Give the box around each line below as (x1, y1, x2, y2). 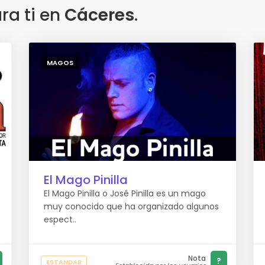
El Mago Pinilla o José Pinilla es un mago (44, 188, 206, 199)
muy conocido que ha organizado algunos (44, 201, 219, 212)
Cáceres (64, 4, 134, 27)
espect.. (44, 214, 76, 225)
